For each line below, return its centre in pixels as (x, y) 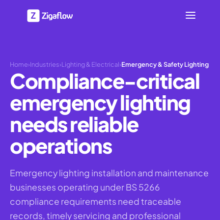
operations (61, 145)
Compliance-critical (105, 81)
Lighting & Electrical (90, 64)
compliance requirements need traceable (96, 201)
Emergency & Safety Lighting (165, 64)
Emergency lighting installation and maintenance (109, 173)
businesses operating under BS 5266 (85, 187)
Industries (45, 64)
